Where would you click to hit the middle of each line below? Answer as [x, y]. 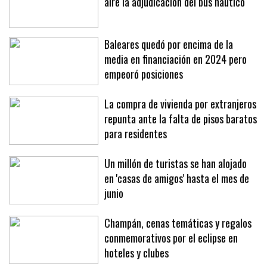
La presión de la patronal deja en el [174, 10]
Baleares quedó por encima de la [169, 68]
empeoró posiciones [144, 97]
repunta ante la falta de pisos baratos [181, 142]
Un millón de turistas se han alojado [176, 187]
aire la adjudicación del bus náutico [175, 25]
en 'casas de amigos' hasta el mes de [177, 202]
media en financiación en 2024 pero [176, 83]
